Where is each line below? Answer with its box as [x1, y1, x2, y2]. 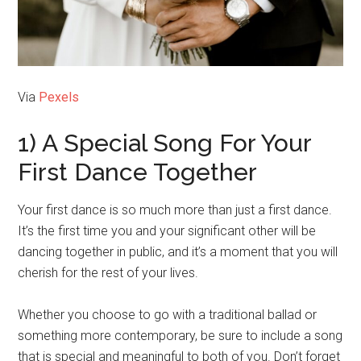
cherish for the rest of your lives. [18, 264, 199, 280]
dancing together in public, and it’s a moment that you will [18, 243, 338, 259]
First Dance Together [18, 157, 258, 186]
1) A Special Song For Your [18, 128, 312, 157]
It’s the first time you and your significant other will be [18, 222, 317, 239]
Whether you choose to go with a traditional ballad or [18, 306, 317, 322]
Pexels [39, 89, 80, 105]
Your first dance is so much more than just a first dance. [18, 201, 333, 218]
